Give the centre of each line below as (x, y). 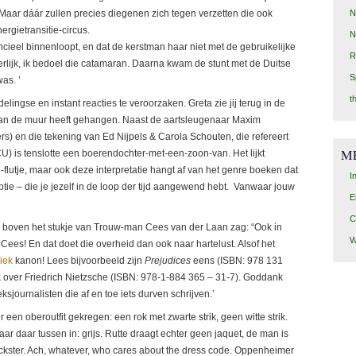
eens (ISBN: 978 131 (237, 260)
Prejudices (168, 260)
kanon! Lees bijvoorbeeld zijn (79, 260)
